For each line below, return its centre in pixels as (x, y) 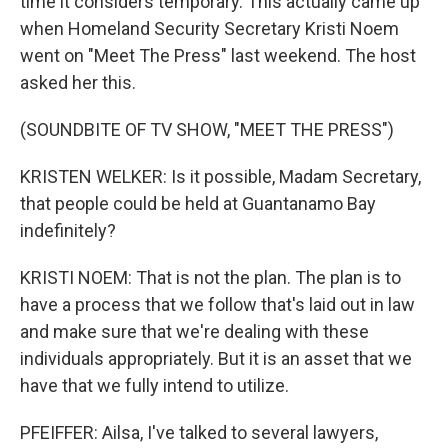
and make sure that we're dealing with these (194, 331)
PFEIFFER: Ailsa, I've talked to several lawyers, (199, 432)
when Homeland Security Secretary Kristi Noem (209, 28)
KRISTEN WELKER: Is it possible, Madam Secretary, (220, 176)
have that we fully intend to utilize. (154, 385)
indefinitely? (68, 230)
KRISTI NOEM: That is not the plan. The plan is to (210, 277)
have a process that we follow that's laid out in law (217, 304)
